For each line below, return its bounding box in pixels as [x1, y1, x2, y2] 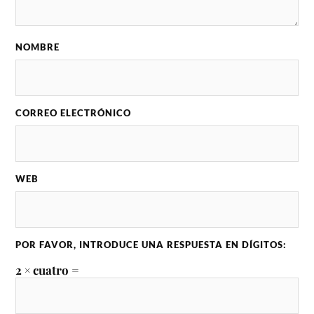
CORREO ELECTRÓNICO [15, 107, 132, 118]
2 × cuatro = [15, 261, 80, 278]
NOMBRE [15, 41, 60, 53]
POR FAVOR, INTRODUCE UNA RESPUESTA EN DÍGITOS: [15, 238, 287, 250]
